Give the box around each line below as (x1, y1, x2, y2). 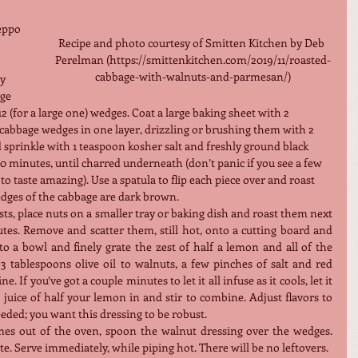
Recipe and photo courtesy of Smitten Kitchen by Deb (58, 34, 327, 50)
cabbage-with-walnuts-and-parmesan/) (94, 68, 291, 84)
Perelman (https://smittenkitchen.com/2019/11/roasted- (54, 51, 331, 67)
